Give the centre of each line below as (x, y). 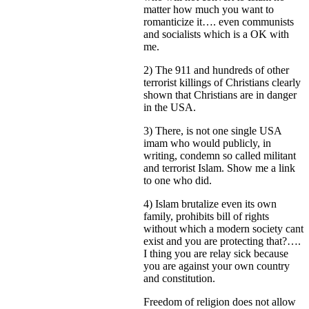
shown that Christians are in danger (220, 95)
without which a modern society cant (223, 229)
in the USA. (170, 108)
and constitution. (179, 279)
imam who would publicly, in (207, 143)
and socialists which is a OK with (216, 34)
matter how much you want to (209, 10)
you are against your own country (217, 266)
